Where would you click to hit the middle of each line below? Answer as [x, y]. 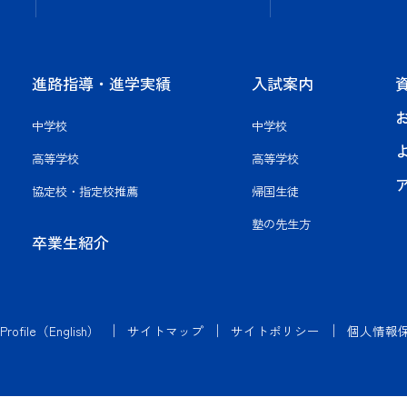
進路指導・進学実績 [101, 84]
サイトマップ [165, 331]
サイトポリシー [275, 331]
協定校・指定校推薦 [84, 191]
